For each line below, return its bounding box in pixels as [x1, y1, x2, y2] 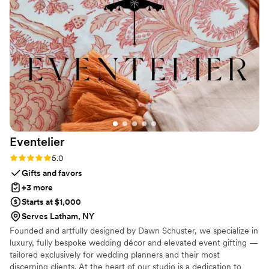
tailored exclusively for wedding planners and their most [10, 250, 220, 260]
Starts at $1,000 [22, 197, 81, 207]
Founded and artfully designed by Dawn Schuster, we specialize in [10, 226, 258, 236]
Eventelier [10, 134, 65, 150]
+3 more [22, 183, 53, 193]
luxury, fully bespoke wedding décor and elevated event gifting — [10, 238, 258, 248]
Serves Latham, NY [22, 211, 94, 222]
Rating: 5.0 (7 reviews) [10, 153, 93, 163]
